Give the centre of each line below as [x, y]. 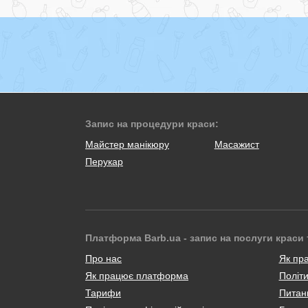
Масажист [236, 144]
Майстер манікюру [127, 144]
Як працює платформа [137, 275]
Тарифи [103, 293]
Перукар [104, 161]
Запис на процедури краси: [152, 123]
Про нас [103, 258]
